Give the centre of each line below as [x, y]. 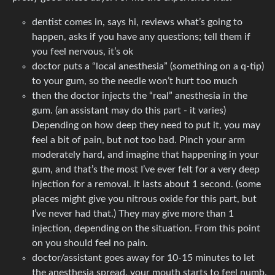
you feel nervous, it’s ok [83, 51]
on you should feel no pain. [90, 243]
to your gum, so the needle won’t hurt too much [135, 81]
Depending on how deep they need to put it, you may [146, 125]
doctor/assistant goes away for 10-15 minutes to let [143, 258]
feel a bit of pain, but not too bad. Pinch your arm [138, 140]
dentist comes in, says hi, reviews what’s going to [137, 22]
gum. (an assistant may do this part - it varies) [129, 110]
